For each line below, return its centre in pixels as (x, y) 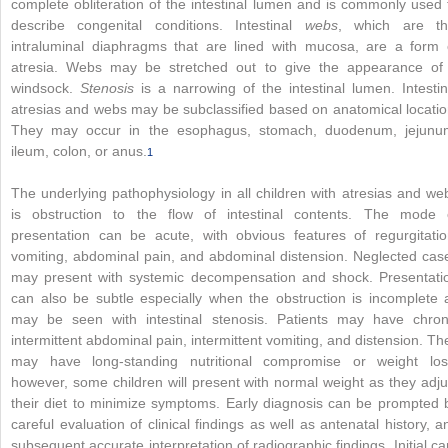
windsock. (45, 87)
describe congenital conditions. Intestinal (158, 24)
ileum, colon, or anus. (79, 150)
